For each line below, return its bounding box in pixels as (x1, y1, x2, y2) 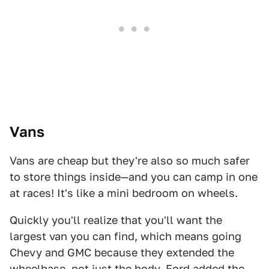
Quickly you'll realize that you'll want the (10, 214, 222, 226)
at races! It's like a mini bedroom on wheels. (10, 187, 238, 199)
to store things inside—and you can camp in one (10, 171, 258, 183)
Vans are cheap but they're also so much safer (10, 154, 250, 167)
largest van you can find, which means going (10, 230, 241, 243)
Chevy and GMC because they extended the (10, 246, 234, 259)
